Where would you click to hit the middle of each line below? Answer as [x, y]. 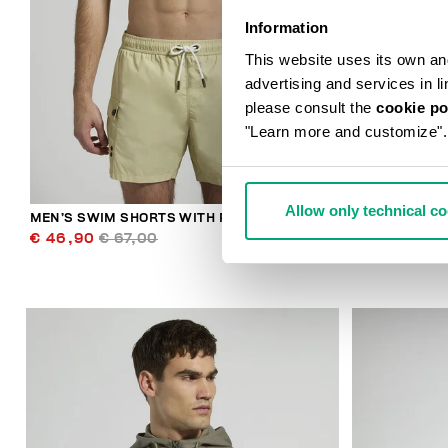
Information [286, 28]
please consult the [310, 107]
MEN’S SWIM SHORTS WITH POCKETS [155, 218]
